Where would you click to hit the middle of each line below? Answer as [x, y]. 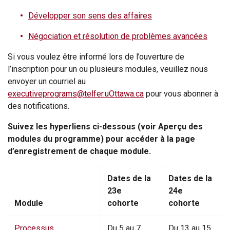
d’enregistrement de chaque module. [79, 151]
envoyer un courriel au [47, 82]
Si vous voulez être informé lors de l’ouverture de [96, 57]
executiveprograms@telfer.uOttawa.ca [76, 94]
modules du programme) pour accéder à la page [101, 139]
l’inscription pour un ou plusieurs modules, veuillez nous [108, 69]
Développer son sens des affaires [90, 16]
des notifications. [39, 106]
